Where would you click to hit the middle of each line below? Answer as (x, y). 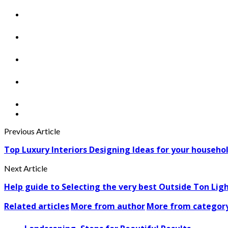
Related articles (37, 206)
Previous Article (32, 131)
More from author (108, 206)
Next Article (26, 168)
